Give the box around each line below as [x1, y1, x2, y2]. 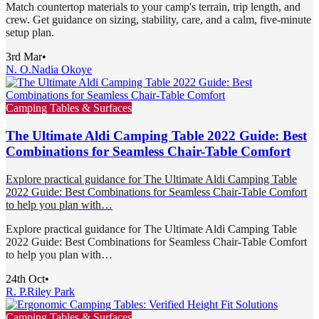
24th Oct [6, 272, 45, 285]
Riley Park [27, 285, 75, 298]
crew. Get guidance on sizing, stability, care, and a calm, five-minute [6, 14, 311, 26]
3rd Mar [6, 51, 42, 63]
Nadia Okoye [31, 63, 92, 76]
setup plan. [6, 26, 54, 39]
